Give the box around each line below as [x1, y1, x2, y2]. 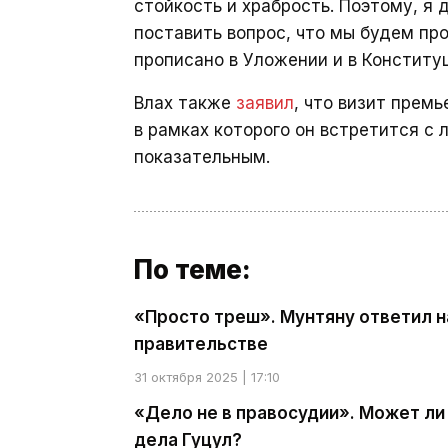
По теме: [134, 254, 251, 285]
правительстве [134, 334, 268, 354]
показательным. [134, 147, 270, 167]
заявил [236, 93, 294, 113]
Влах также [134, 93, 236, 113]
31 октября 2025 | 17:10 [134, 369, 280, 385]
